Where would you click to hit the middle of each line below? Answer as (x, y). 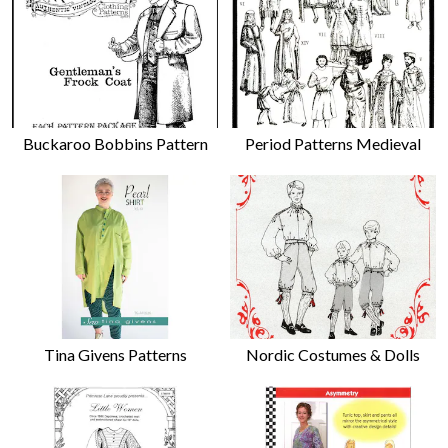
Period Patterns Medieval (333, 144)
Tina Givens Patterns (115, 354)
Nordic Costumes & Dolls (333, 354)
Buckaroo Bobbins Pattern (115, 144)
